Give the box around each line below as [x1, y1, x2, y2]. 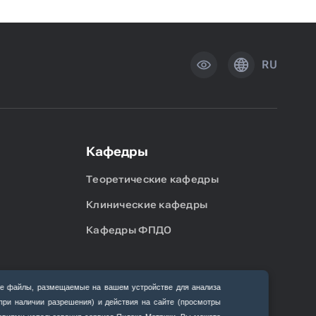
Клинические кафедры [86, 199, 208, 211]
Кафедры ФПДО [86, 224, 172, 236]
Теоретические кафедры [86, 174, 219, 186]
